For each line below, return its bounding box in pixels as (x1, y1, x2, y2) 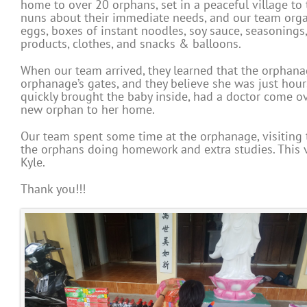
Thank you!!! (21, 181, 86, 197)
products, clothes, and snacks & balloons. (21, 36, 241, 52)
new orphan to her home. (21, 101, 155, 118)
